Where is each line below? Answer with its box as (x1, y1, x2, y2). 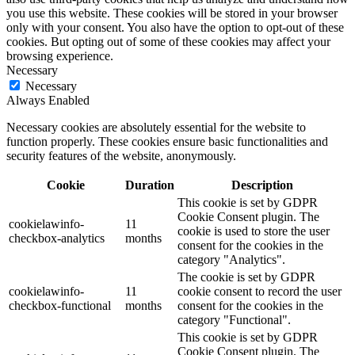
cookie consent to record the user (177, 284, 342, 299)
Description (231, 178, 293, 193)
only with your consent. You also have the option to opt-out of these (6, 21, 344, 35)
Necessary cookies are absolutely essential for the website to (6, 120, 306, 135)
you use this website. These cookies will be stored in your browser (6, 6, 338, 21)
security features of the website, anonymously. (6, 149, 236, 163)
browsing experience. (6, 49, 113, 63)
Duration (125, 178, 174, 193)
